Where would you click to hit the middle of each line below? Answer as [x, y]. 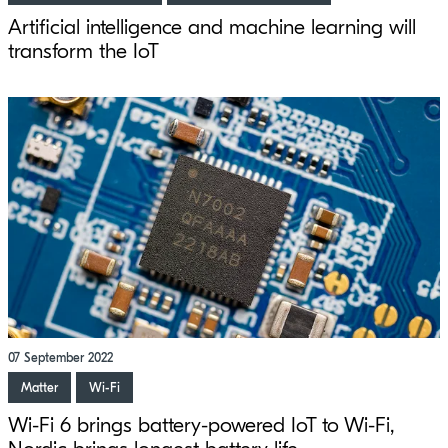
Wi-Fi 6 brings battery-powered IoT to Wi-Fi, [201, 425]
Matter [39, 388]
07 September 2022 [60, 358]
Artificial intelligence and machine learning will [212, 26]
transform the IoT [83, 50]
